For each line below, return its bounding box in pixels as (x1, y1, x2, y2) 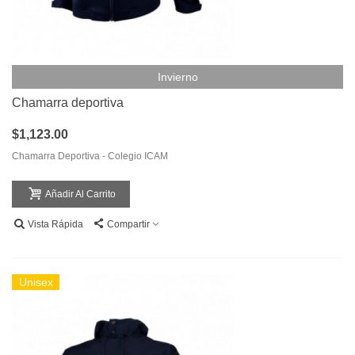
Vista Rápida (28, 219, 83, 231)
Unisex (18, 276, 53, 289)
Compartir (107, 219, 150, 231)
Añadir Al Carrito (45, 189, 116, 200)
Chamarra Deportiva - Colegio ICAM (12, 151, 168, 162)
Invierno (157, 71, 198, 84)
